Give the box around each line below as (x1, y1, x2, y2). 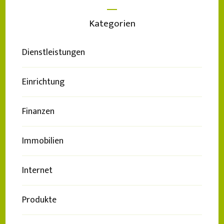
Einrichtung (22, 74, 64, 89)
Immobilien (22, 133, 63, 148)
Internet (22, 162, 52, 178)
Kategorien (88, 15, 135, 31)
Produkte (22, 192, 56, 207)
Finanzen (22, 103, 54, 119)
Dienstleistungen (22, 44, 85, 60)
